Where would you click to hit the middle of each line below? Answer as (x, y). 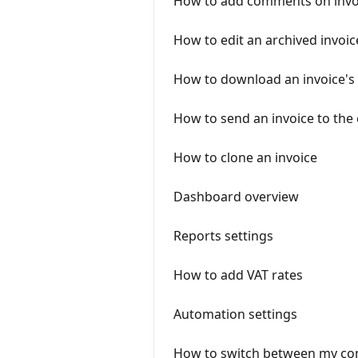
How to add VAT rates (238, 275)
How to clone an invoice (245, 157)
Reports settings (223, 236)
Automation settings (235, 314)
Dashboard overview (236, 197)
